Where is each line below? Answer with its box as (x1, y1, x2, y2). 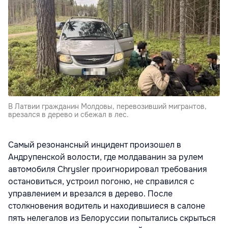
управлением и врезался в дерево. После (8, 188, 173, 199)
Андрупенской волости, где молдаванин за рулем (8, 152, 203, 163)
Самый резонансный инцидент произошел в (8, 139, 181, 151)
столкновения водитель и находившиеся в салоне (8, 201, 205, 212)
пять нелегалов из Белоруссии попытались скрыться (8, 213, 216, 224)
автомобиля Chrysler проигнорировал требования (8, 164, 207, 175)
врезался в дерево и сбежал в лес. (8, 110, 129, 120)
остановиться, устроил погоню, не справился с (8, 176, 194, 187)
